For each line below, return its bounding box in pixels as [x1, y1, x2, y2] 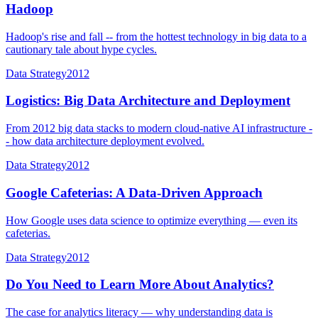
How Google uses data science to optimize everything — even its [6, 214, 297, 226]
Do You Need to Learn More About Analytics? [6, 277, 274, 292]
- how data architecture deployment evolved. [6, 135, 204, 148]
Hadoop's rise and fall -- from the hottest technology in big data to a [6, 30, 307, 43]
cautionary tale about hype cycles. [6, 43, 157, 55]
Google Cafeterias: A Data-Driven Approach [6, 185, 263, 200]
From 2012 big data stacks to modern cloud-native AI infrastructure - [6, 122, 312, 135]
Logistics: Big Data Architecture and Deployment [6, 93, 290, 109]
